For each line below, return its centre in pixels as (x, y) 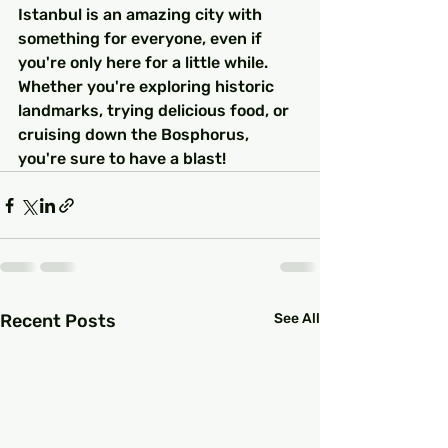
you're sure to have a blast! (122, 159)
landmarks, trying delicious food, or (155, 111)
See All (297, 319)
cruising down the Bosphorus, (135, 135)
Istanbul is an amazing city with (142, 15)
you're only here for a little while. (145, 63)
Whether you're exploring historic (148, 87)
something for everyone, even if (142, 39)
